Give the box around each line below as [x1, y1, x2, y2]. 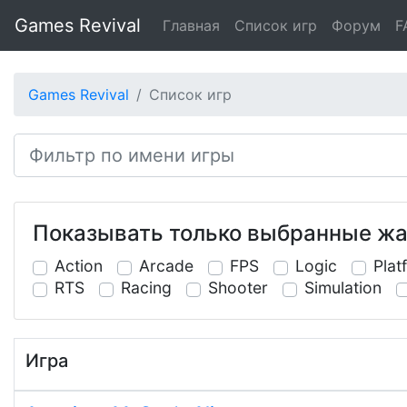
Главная [163, 16, 220, 35]
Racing [121, 278, 172, 297]
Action [55, 256, 103, 275]
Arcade [139, 256, 194, 275]
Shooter [208, 278, 268, 297]
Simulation [304, 278, 382, 297]
